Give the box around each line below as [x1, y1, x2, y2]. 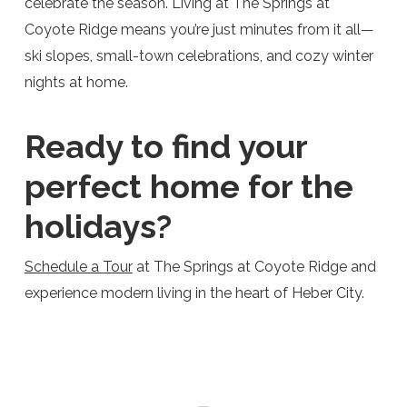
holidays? [24, 207, 172, 245]
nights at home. [24, 74, 132, 91]
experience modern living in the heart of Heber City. [24, 284, 368, 302]
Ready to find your [24, 127, 307, 165]
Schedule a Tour [24, 258, 133, 275]
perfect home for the [24, 167, 353, 205]
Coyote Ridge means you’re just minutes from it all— [24, 21, 374, 38]
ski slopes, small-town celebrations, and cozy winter [24, 47, 373, 65]
